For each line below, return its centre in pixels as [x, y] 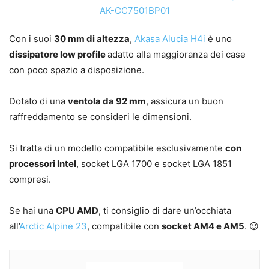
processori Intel [43, 164]
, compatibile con [124, 226]
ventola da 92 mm [107, 101]
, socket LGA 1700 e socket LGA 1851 [154, 164]
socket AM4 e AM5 [203, 226]
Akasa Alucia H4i [170, 39]
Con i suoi [32, 39]
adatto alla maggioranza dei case [177, 55]
